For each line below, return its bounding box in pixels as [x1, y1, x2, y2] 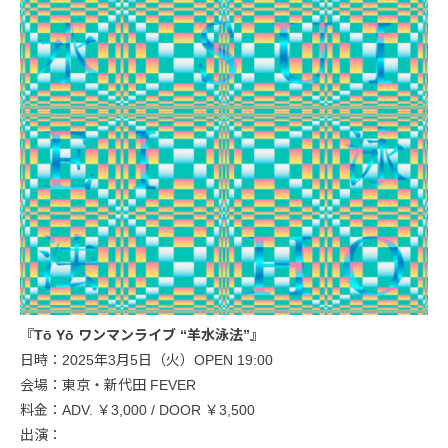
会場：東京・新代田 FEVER [20, 377, 196, 393]
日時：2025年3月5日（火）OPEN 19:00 [20, 352, 273, 368]
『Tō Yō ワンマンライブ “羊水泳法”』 [20, 327, 264, 343]
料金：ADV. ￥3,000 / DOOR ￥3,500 [20, 402, 255, 418]
